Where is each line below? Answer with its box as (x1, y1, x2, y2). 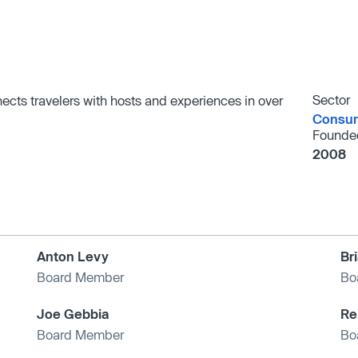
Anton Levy (37, 248, 109, 264)
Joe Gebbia (37, 305, 109, 321)
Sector (312, 91, 350, 107)
